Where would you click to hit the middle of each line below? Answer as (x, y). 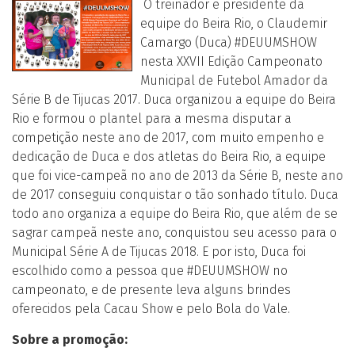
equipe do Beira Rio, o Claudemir (234, 23)
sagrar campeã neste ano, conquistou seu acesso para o (174, 233)
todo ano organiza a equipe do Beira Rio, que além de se (175, 214)
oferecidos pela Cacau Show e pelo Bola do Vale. (151, 309)
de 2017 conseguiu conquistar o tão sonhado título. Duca (175, 195)
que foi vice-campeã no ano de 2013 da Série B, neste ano (177, 176)
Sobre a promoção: (70, 340)
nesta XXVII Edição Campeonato (231, 61)
